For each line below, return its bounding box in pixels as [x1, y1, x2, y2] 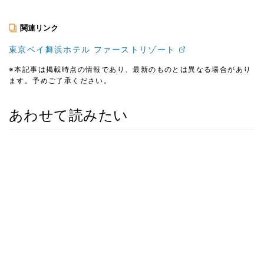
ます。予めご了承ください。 [9, 76, 112, 85]
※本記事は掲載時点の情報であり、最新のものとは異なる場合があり [9, 65, 252, 74]
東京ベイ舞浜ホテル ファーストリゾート [9, 44, 176, 55]
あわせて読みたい [9, 107, 128, 124]
